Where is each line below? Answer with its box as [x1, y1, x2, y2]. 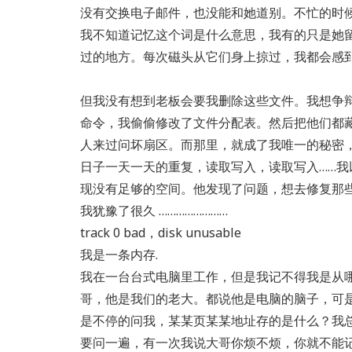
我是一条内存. [80, 246, 158, 263]
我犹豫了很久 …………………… [80, 202, 228, 219]
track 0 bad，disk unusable [80, 224, 241, 241]
